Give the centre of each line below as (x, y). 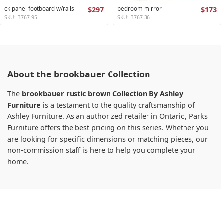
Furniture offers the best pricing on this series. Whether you (108, 128)
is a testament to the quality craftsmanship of (118, 105)
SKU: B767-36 (134, 18)
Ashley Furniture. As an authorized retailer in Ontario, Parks (108, 116)
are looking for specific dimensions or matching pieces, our (108, 139)
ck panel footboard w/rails (39, 9)
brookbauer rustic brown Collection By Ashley (102, 94)
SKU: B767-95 (21, 18)
